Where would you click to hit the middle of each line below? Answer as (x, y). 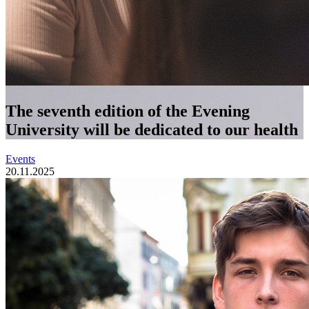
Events (20, 159)
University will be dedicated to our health (152, 129)
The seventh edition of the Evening (128, 111)
